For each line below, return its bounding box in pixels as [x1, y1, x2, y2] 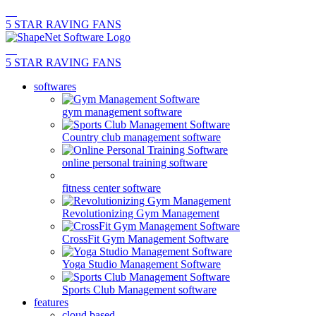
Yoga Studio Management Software [62, 258, 221, 270]
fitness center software [62, 182, 161, 194]
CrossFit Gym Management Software [62, 233, 229, 245]
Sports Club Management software [62, 284, 217, 296]
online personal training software [62, 157, 207, 169]
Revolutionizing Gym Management [62, 207, 219, 219]
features [34, 296, 68, 308]
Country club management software [62, 131, 221, 143]
